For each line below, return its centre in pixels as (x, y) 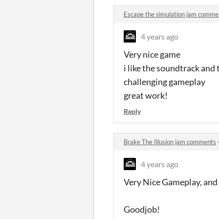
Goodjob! (142, 209)
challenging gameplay (164, 81)
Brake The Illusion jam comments (170, 142)
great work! (146, 95)
